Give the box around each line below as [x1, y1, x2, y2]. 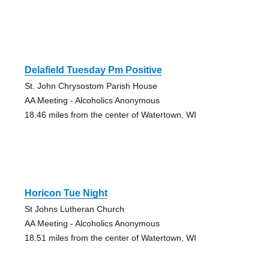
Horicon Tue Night [24, 187, 107, 198]
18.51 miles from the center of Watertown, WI [24, 232, 196, 243]
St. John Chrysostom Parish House [24, 80, 157, 91]
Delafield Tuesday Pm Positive [24, 64, 162, 75]
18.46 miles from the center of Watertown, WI [24, 109, 196, 119]
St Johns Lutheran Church [24, 204, 124, 214]
